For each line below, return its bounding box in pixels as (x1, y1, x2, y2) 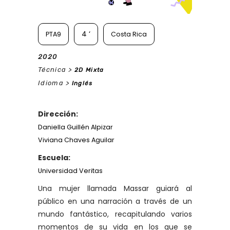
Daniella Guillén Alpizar (38, 122, 113, 131)
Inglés (71, 79, 93, 87)
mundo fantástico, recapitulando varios (38, 208, 192, 219)
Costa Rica (111, 29, 147, 39)
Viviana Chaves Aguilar (38, 135, 114, 144)
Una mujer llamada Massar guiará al (38, 183, 192, 194)
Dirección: (38, 108, 78, 119)
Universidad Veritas (38, 166, 103, 175)
